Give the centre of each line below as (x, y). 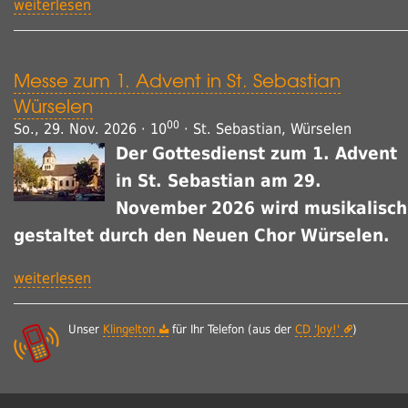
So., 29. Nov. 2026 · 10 (90, 129)
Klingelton (129, 330)
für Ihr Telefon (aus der (232, 330)
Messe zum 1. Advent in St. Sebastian (177, 80)
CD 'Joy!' (318, 330)
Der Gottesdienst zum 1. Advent (256, 154)
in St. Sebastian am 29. (219, 181)
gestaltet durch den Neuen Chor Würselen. (202, 236)
